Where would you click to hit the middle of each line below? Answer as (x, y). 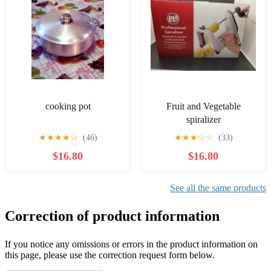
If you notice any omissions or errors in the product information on (131, 244)
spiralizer (203, 119)
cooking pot (68, 106)
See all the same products (218, 188)
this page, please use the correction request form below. (110, 255)
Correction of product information (112, 216)
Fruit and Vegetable (203, 106)
